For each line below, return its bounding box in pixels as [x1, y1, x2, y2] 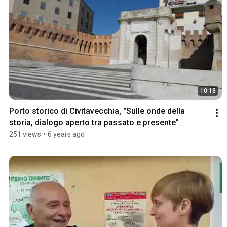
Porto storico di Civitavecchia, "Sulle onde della [9, 106, 185, 117]
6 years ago [48, 130, 85, 139]
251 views [9, 130, 41, 139]
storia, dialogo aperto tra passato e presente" [9, 118, 179, 128]
